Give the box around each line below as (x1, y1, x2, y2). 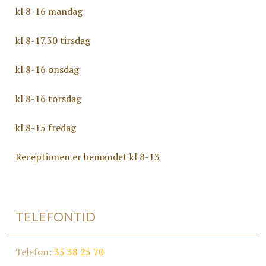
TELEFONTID (15, 208, 96, 224)
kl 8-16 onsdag (15, 63, 79, 76)
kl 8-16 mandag (15, 5, 83, 18)
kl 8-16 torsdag (15, 92, 81, 105)
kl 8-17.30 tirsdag (15, 34, 90, 47)
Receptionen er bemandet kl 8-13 (15, 150, 160, 163)
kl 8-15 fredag (15, 121, 76, 134)
